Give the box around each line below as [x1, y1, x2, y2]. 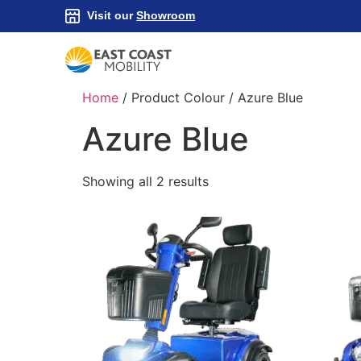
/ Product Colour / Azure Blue [118, 89, 303, 106]
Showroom [136, 9, 196, 23]
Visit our [87, 9, 137, 23]
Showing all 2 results [82, 172, 209, 189]
